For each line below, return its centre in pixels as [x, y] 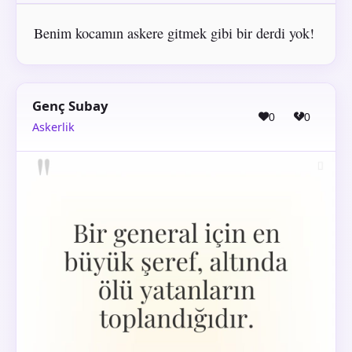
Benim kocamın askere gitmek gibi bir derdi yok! [174, 33]
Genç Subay [70, 105]
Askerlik [53, 127]
